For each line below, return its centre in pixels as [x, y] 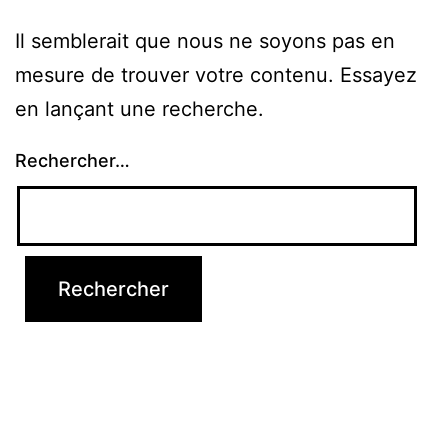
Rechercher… [72, 160]
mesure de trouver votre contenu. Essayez [216, 74]
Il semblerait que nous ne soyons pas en [205, 40]
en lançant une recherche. [139, 108]
